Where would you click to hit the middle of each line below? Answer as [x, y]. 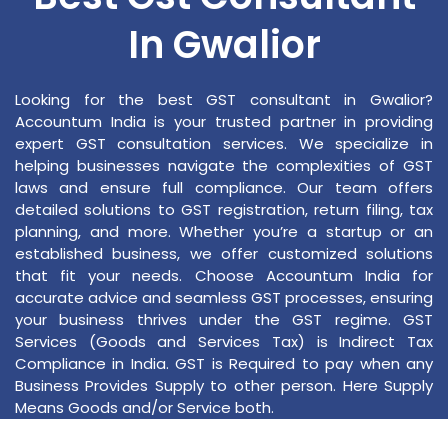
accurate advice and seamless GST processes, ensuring [224, 298]
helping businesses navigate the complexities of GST [224, 166]
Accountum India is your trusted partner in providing [224, 122]
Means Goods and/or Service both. [144, 408]
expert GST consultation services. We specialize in [224, 144]
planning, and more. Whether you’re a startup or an [224, 232]
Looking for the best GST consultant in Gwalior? [224, 100]
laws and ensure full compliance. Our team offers [224, 188]
